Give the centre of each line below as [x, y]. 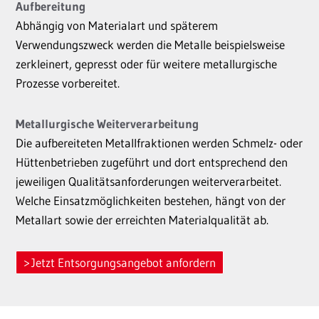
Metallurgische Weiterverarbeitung [107, 124]
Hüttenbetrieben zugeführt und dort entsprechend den [152, 162]
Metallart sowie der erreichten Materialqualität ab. [142, 220]
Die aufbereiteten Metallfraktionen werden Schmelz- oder [159, 143]
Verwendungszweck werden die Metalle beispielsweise [150, 45]
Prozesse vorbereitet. [68, 83]
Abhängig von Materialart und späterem [117, 25]
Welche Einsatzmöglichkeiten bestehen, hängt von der [151, 200]
